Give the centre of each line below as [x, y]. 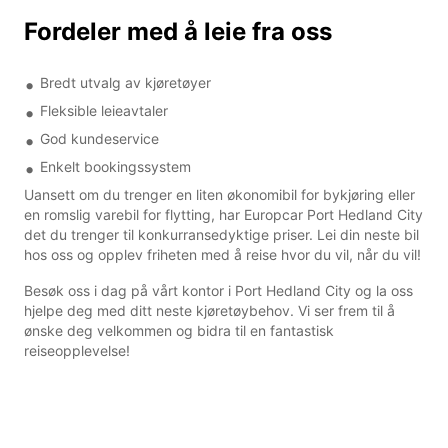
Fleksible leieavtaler [104, 110]
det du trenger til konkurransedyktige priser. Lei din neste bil [221, 234]
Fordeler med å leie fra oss [178, 31]
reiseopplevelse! [77, 350]
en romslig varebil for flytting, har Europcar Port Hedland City [223, 214]
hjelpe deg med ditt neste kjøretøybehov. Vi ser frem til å [209, 310]
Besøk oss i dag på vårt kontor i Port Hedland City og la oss [218, 290]
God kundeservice [99, 138]
